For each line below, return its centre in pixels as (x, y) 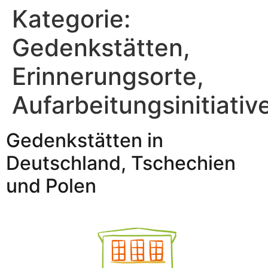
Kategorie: (71, 19)
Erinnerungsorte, (108, 76)
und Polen (51, 186)
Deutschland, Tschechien (121, 163)
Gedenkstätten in (85, 140)
